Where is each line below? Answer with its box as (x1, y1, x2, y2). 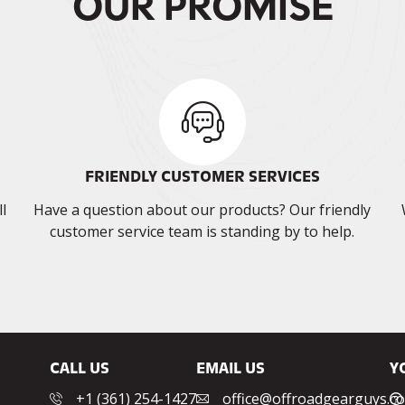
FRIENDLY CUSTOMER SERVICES (84, 167, 320, 186)
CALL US (50, 359, 110, 378)
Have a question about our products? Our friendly (33, 200, 372, 221)
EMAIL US (196, 359, 266, 378)
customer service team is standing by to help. (50, 221, 355, 242)
